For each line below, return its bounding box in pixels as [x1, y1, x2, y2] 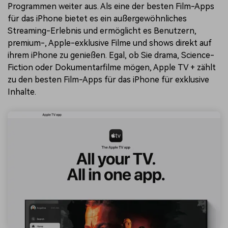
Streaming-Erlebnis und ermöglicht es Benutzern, [8, 25, 196, 36]
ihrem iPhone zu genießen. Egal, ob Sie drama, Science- [8, 50, 214, 60]
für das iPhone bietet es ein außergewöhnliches [8, 13, 187, 23]
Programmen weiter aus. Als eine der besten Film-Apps [8, 1, 214, 11]
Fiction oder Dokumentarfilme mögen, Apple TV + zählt [8, 62, 216, 72]
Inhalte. [8, 87, 36, 97]
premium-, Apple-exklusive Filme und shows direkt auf [8, 38, 212, 48]
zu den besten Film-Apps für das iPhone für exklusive [8, 74, 209, 84]
